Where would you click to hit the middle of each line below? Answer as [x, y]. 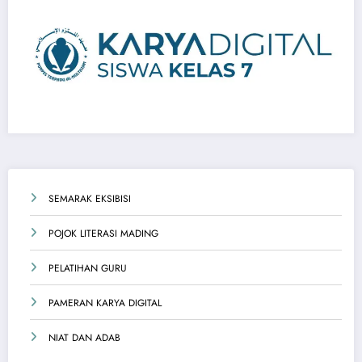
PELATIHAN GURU [88, 268]
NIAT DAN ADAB [84, 337]
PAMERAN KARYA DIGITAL [105, 303]
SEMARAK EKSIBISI [90, 198]
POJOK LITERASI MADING [103, 233]
